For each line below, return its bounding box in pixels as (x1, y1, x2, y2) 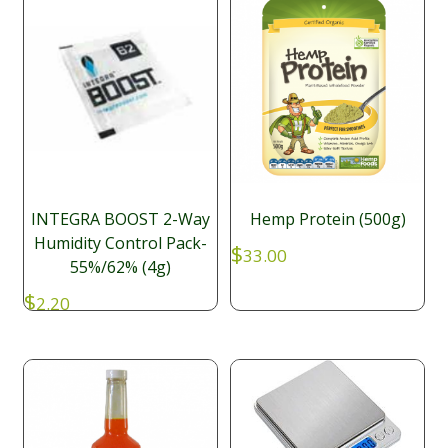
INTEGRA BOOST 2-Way (30, 208, 210, 231)
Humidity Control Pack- (33, 232, 207, 255)
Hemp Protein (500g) (249, 208, 406, 231)
